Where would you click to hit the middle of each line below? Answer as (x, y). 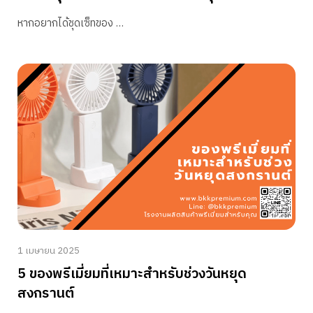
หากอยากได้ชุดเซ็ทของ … (71, 23)
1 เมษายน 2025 (49, 251)
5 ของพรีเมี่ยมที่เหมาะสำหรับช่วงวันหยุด (132, 275)
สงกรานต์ (46, 294)
